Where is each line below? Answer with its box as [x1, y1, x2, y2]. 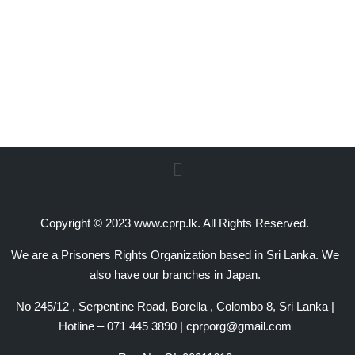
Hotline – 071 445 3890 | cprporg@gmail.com [58, 319, 292, 333]
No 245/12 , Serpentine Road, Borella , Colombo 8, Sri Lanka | [15, 300, 334, 313]
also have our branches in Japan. [89, 268, 261, 281]
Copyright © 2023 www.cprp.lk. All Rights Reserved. [40, 216, 310, 230]
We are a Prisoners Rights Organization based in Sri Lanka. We [10, 248, 339, 261]
